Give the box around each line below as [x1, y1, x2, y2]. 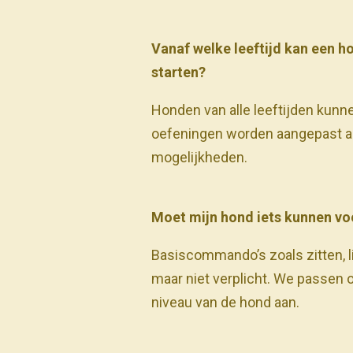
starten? [151, 64, 206, 81]
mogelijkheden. [151, 149, 247, 166]
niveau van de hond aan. [151, 294, 299, 311]
